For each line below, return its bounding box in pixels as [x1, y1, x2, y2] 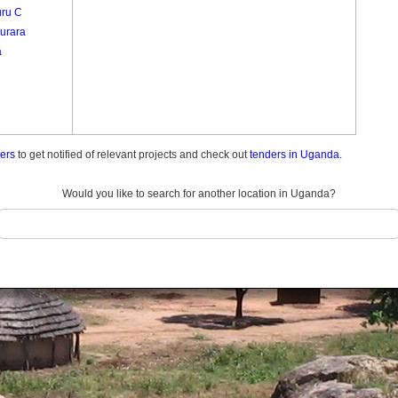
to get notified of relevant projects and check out [15, 148, 250, 161]
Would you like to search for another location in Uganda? [62, 187, 336, 200]
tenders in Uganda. [250, 148, 342, 161]
